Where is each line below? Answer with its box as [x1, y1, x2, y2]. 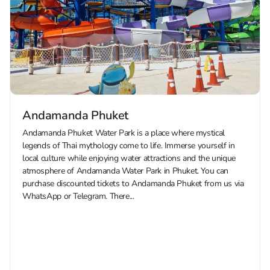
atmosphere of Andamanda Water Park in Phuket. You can [22, 165, 228, 177]
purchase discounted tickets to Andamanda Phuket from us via [22, 178, 244, 190]
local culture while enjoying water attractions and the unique [22, 152, 236, 165]
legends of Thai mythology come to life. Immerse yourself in [22, 140, 235, 152]
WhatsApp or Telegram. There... [22, 190, 134, 202]
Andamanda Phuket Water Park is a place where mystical [22, 127, 225, 139]
